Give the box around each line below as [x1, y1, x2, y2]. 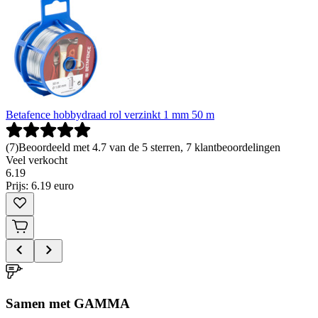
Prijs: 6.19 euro [6, 180, 74, 192]
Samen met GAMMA [6, 295, 130, 311]
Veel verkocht [6, 154, 67, 167]
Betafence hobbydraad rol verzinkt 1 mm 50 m [6, 109, 214, 121]
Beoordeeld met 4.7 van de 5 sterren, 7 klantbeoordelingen [18, 141, 280, 154]
